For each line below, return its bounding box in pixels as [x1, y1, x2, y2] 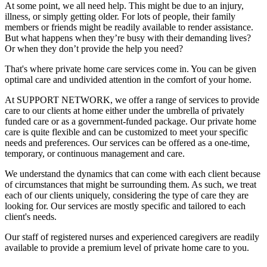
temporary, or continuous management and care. [5, 148, 185, 159]
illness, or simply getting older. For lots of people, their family [5, 11, 235, 21]
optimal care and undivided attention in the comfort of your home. [5, 74, 252, 85]
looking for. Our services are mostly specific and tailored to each [5, 200, 246, 211]
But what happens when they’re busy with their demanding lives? [5, 32, 251, 43]
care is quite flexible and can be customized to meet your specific [5, 126, 248, 137]
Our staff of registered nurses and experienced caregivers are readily [5, 231, 259, 242]
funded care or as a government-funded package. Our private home [5, 116, 256, 126]
